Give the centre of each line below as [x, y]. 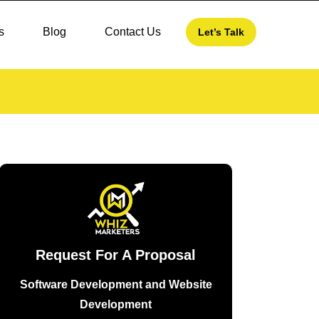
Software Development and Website [116, 284]
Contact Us [132, 32]
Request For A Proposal [116, 255]
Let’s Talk [221, 32]
